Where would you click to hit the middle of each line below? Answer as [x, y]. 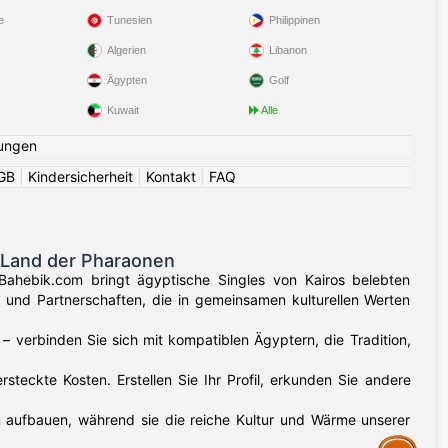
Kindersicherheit [80, 176]
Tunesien [130, 20]
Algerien [127, 50]
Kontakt [171, 176]
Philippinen [294, 20]
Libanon [287, 50]
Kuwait [123, 110]
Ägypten [127, 80]
